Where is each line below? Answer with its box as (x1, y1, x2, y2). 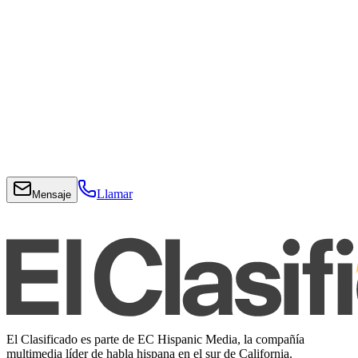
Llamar (97, 186, 133, 201)
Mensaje (32, 188, 71, 201)
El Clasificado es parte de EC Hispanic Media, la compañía (6, 332, 304, 346)
